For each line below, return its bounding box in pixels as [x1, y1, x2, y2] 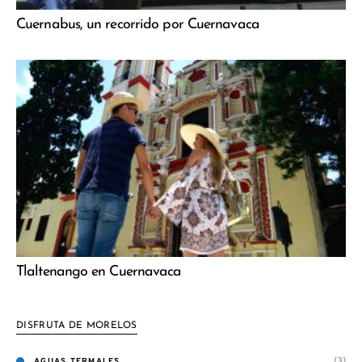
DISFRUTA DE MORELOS [16, 321, 137, 331]
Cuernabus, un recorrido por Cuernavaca [16, 17, 259, 33]
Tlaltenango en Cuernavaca [16, 264, 182, 280]
